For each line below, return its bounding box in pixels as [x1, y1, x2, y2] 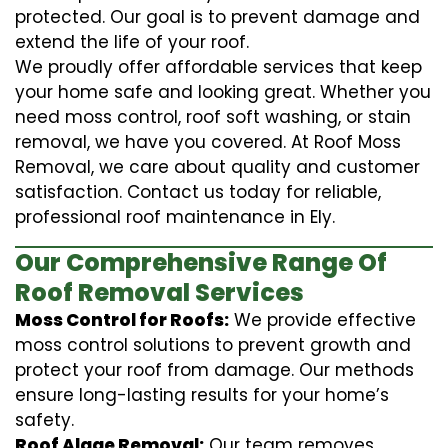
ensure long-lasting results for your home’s [15, 382, 389, 407]
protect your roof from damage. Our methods [15, 357, 414, 382]
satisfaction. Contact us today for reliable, [15, 179, 381, 204]
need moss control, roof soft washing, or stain [15, 104, 411, 129]
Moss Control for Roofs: [15, 307, 229, 332]
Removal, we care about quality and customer [15, 154, 420, 179]
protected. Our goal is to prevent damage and [15, 4, 420, 29]
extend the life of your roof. [15, 29, 249, 54]
